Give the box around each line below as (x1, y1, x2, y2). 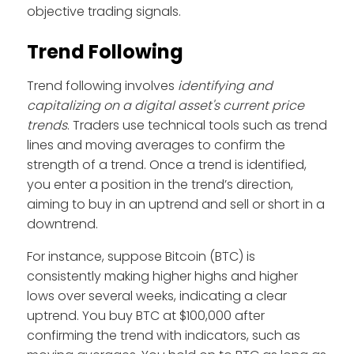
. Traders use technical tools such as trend (67, 115, 327, 134)
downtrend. (27, 214, 98, 233)
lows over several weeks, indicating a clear (27, 286, 287, 305)
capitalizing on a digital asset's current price (27, 96, 304, 115)
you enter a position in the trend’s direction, (27, 175, 293, 194)
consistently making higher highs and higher (27, 266, 298, 285)
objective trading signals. (27, 2, 181, 21)
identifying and (178, 76, 273, 95)
